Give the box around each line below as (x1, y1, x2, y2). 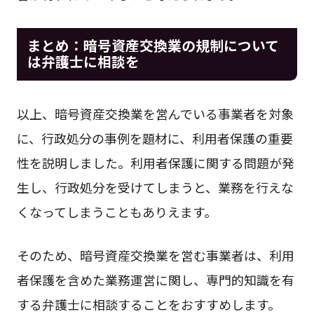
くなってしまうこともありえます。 (16, 202, 217, 221)
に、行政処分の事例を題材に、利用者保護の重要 (16, 128, 293, 147)
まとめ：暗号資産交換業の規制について (27, 35, 279, 56)
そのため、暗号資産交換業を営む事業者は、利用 (16, 245, 294, 264)
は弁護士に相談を (27, 51, 139, 72)
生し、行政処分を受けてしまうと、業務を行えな (16, 177, 294, 196)
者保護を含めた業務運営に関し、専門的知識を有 (16, 270, 294, 289)
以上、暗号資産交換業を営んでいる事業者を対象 (16, 104, 294, 123)
